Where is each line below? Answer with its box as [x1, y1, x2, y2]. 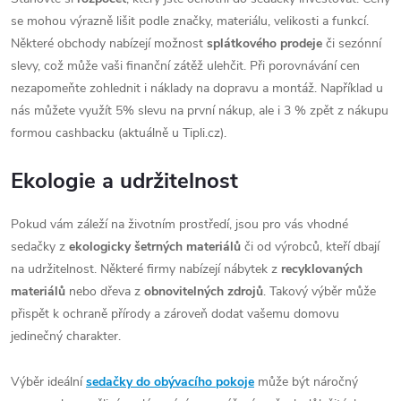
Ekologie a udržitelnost [11, 166, 238, 196]
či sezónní [322, 35, 381, 53]
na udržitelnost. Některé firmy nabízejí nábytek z [11, 260, 281, 278]
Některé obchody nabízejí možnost [11, 35, 207, 53]
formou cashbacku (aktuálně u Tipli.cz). [11, 124, 226, 142]
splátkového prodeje [207, 35, 322, 53]
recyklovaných [281, 260, 363, 278]
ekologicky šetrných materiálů [69, 238, 241, 256]
